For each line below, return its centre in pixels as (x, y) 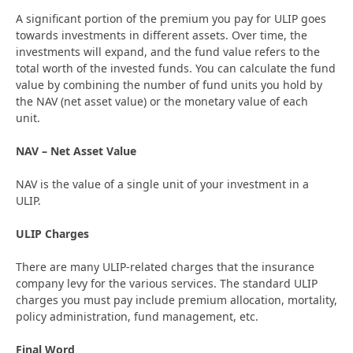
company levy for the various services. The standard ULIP (167, 283)
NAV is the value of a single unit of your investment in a (162, 184)
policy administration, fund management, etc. (139, 316)
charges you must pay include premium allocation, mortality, (176, 299)
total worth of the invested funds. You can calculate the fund (176, 68)
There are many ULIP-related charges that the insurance (165, 266)
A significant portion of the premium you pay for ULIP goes (171, 18)
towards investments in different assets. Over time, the (162, 35)
